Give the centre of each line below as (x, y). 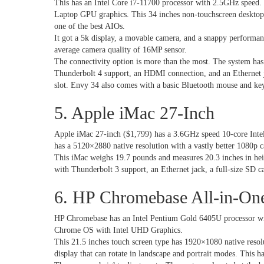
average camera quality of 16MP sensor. (122, 50)
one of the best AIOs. (90, 26)
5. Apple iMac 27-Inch (134, 113)
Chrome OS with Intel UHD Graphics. (120, 230)
